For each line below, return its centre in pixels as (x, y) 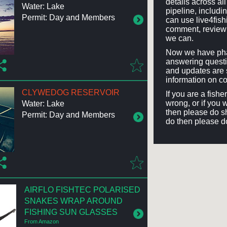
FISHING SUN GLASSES (71, 212)
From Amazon (41, 221)
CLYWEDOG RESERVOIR (70, 93)
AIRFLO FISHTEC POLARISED (82, 190)
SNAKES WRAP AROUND (73, 201)
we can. (180, 38)
